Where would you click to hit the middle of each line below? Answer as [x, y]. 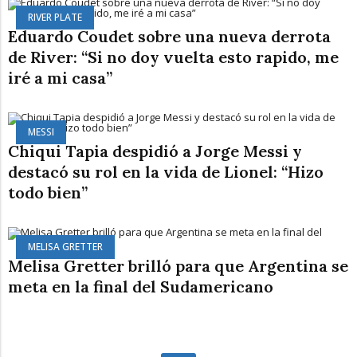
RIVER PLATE [55, 17]
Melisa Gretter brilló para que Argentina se [178, 265]
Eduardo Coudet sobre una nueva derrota [169, 36]
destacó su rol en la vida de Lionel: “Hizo [166, 171]
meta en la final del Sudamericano [141, 286]
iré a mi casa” [60, 77]
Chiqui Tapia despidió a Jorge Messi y [155, 151]
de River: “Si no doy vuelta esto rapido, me [173, 57]
